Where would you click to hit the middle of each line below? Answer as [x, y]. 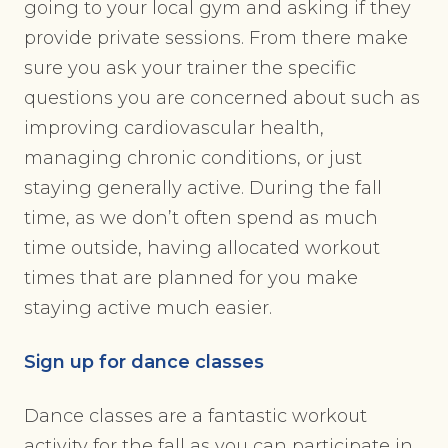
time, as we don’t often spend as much [201, 218]
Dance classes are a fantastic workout [195, 416]
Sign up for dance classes [144, 362]
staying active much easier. [150, 308]
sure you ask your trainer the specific [190, 68]
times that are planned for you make [191, 278]
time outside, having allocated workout [202, 248]
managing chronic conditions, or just [193, 158]
